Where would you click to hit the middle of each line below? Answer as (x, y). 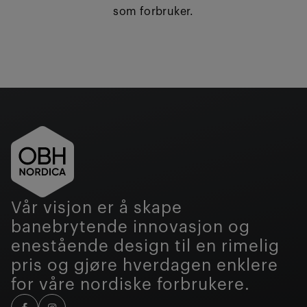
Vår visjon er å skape (97, 208)
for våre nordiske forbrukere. (131, 285)
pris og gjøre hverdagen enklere (145, 266)
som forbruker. (153, 12)
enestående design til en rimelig (145, 246)
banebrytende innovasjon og (131, 227)
